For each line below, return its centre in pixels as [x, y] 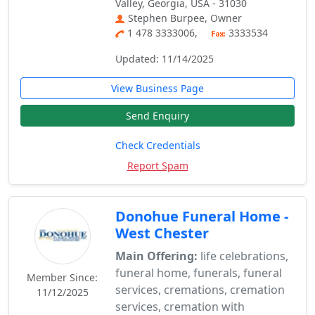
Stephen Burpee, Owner [185, 18]
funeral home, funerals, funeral [199, 273]
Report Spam [157, 166]
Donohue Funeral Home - [202, 216]
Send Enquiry [157, 116]
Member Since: [63, 277]
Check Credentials [157, 145]
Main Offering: [157, 256]
